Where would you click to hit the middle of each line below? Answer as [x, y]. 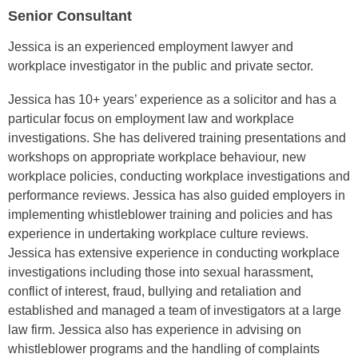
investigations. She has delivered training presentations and [177, 137]
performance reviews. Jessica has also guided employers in [177, 195]
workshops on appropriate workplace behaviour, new [157, 157]
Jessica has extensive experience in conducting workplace [174, 253]
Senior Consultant [70, 16]
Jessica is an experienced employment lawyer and [151, 46]
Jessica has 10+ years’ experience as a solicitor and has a [172, 99]
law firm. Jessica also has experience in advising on [155, 329]
